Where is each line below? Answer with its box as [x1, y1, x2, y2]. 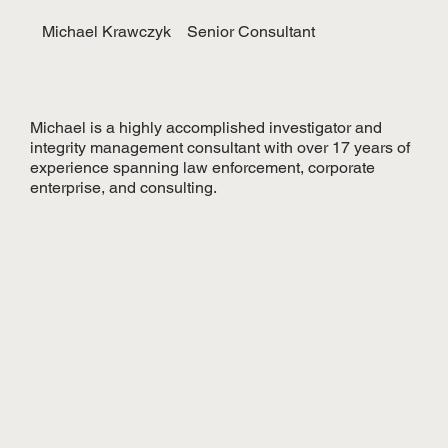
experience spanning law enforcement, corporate [30, 157, 376, 177]
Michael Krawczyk [42, 22, 172, 42]
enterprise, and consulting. [30, 177, 218, 197]
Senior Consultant [187, 22, 316, 42]
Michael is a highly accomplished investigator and [30, 117, 383, 137]
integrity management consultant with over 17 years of [30, 137, 411, 157]
